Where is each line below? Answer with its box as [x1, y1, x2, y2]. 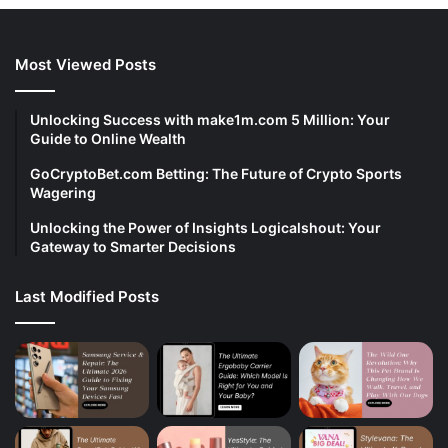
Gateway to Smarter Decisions [30, 238, 236, 256]
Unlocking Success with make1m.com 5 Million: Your [30, 111, 390, 129]
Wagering [30, 184, 96, 202]
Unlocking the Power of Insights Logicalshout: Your [30, 219, 381, 237]
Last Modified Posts [15, 287, 159, 307]
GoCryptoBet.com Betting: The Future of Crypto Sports [30, 165, 402, 183]
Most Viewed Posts [15, 55, 156, 75]
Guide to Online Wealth [30, 130, 186, 148]
